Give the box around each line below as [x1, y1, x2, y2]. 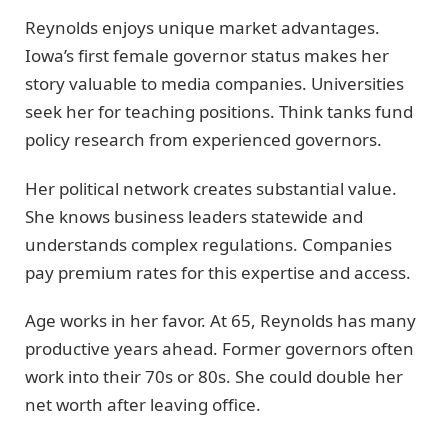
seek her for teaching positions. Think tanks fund [25, 100, 413, 124]
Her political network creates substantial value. [25, 176, 397, 200]
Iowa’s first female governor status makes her [25, 44, 389, 68]
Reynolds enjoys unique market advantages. [25, 16, 380, 40]
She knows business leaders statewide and [25, 204, 363, 228]
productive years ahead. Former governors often [25, 337, 414, 361]
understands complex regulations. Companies [25, 232, 392, 256]
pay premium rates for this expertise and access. [25, 260, 411, 284]
